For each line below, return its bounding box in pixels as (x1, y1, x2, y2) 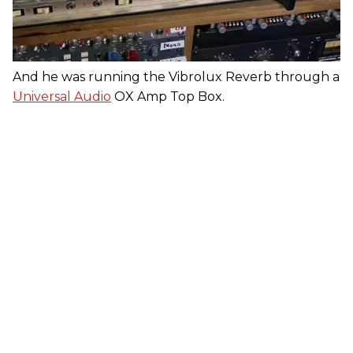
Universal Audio (13, 89, 111, 105)
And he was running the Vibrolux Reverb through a (13, 69, 340, 85)
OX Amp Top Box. (111, 89, 225, 105)
